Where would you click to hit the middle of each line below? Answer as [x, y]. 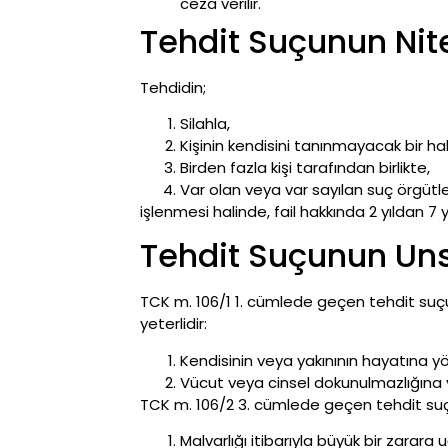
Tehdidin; [173, 87]
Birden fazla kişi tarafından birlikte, [305, 167]
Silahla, [205, 123]
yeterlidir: [173, 324]
